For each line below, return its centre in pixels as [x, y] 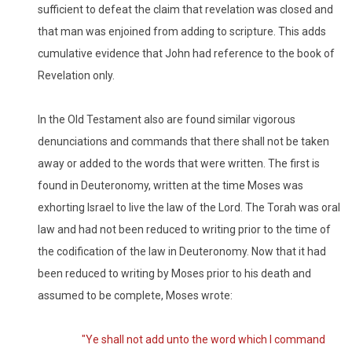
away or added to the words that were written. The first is [179, 164]
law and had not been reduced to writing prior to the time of [184, 230]
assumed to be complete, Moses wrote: [135, 296]
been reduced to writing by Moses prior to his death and [174, 274]
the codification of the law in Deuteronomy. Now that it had [182, 252]
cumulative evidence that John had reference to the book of [186, 54]
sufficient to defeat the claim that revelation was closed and [185, 10]
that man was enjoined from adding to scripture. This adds [182, 32]
